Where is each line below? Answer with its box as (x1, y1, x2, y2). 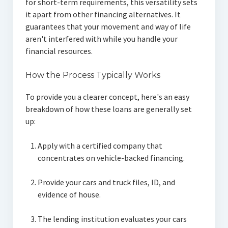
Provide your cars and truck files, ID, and (37, 177, 175, 188)
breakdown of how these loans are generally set (25, 104, 192, 115)
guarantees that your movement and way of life (25, 21, 191, 32)
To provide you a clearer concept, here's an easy (25, 92, 189, 102)
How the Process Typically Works (25, 70, 160, 80)
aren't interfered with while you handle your (25, 34, 178, 44)
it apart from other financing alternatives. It (25, 9, 181, 20)
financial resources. (25, 46, 93, 56)
